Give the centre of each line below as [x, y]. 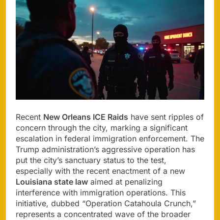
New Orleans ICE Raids [86, 117]
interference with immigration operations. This [101, 192]
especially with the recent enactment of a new [100, 171]
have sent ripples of [166, 117]
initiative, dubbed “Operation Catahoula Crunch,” [106, 203]
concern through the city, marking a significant [102, 127]
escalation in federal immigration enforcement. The [110, 138]
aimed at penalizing [125, 181]
